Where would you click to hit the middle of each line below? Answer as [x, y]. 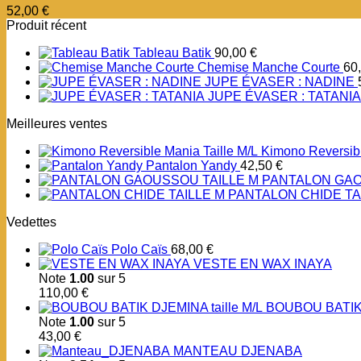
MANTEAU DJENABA [238, 351]
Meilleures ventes [57, 124]
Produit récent [46, 26]
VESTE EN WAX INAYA [263, 264]
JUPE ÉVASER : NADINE [280, 82]
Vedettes [31, 222]
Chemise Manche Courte [269, 68]
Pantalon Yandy [191, 166]
